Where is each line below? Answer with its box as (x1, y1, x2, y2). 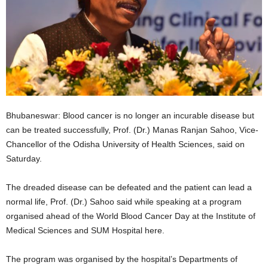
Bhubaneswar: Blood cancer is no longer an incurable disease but (6, 111, 254, 121)
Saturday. (6, 154, 42, 164)
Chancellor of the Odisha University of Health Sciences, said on (6, 139, 245, 150)
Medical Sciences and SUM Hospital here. (6, 226, 165, 236)
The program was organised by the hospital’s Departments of (6, 254, 237, 264)
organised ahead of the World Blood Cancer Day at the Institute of (6, 211, 255, 221)
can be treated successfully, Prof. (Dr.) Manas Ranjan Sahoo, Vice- (6, 125, 258, 135)
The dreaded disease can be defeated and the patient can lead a (6, 182, 252, 193)
